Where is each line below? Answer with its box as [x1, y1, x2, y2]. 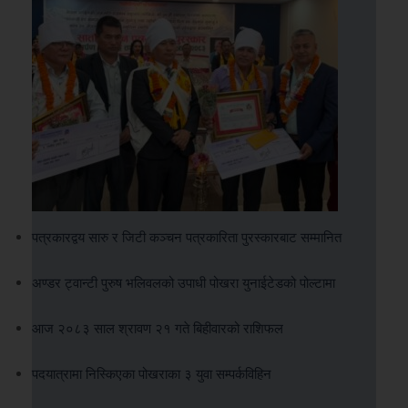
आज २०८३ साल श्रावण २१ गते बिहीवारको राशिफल [32, 317, 283, 337]
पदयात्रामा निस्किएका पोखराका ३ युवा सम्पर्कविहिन [32, 362, 271, 382]
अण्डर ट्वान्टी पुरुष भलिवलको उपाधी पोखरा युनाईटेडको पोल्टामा [32, 271, 335, 291]
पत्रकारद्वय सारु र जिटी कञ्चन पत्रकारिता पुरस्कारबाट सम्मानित [32, 226, 342, 246]
